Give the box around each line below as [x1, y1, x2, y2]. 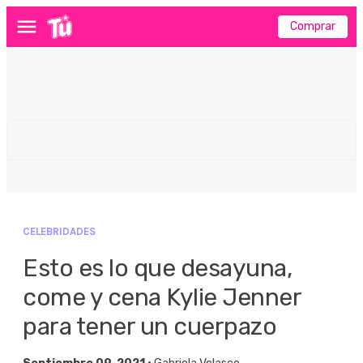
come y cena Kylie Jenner [23, 283, 301, 312]
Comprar [290, 19, 335, 33]
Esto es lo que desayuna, [23, 254, 292, 283]
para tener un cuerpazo [23, 312, 276, 341]
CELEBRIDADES [23, 225, 96, 237]
